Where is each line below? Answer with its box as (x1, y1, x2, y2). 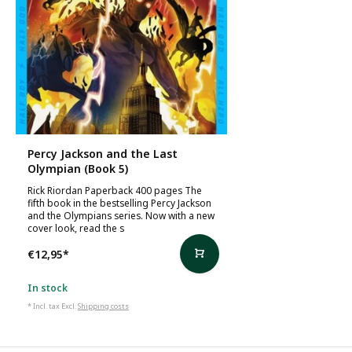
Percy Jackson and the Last (27, 146, 178, 162)
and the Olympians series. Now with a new (27, 209, 214, 222)
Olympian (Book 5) (27, 161, 128, 177)
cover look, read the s (27, 222, 124, 235)
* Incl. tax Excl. (27, 301, 78, 312)
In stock (27, 281, 68, 295)
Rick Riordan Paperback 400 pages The (27, 184, 202, 197)
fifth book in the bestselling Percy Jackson (27, 196, 211, 210)
